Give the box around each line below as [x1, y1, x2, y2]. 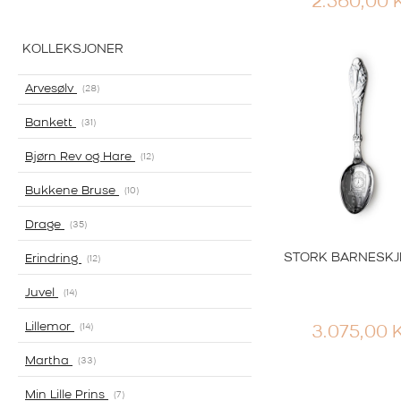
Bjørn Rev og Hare [25, 151, 135, 164]
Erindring [25, 253, 81, 266]
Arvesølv [25, 83, 77, 96]
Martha [25, 355, 73, 368]
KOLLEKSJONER [22, 43, 124, 57]
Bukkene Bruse [25, 185, 119, 198]
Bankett [25, 117, 76, 130]
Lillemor [25, 321, 74, 334]
